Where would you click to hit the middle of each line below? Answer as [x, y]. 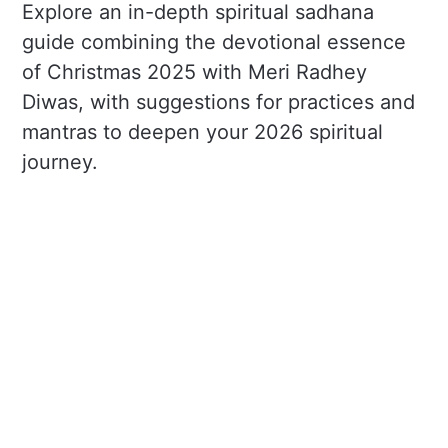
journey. [60, 162]
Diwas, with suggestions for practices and [219, 102]
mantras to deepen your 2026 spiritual [203, 132]
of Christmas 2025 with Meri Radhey [195, 72]
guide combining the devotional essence [214, 42]
